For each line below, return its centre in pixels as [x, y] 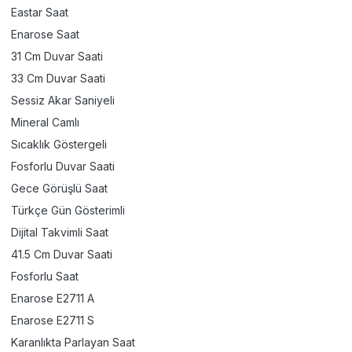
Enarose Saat [45, 34]
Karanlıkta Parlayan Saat [73, 342]
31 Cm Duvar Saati [57, 56]
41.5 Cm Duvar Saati [62, 254]
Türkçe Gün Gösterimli [68, 210]
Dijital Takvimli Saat [60, 232]
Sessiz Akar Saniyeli [63, 100]
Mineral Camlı [45, 122]
